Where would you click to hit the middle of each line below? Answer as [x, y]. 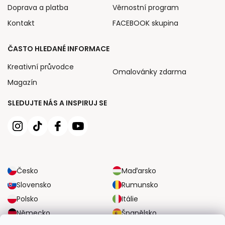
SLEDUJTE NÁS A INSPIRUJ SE [57, 103]
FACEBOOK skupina [145, 23]
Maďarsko [139, 171]
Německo [33, 213]
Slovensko [34, 185]
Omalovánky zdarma [149, 72]
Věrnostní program [146, 7]
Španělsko [139, 213]
